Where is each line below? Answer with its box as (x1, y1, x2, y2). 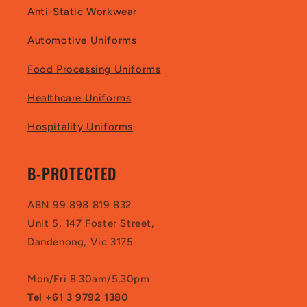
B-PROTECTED (27, 161, 117, 184)
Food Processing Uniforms (27, 62, 161, 75)
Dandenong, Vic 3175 (27, 235, 134, 248)
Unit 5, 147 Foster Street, (27, 217, 155, 230)
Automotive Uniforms (27, 34, 137, 47)
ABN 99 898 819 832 (27, 198, 132, 211)
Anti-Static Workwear (27, 5, 137, 18)
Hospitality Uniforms (27, 120, 133, 133)
